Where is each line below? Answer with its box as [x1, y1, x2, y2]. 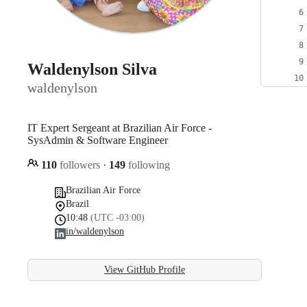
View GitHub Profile [104, 264, 185, 275]
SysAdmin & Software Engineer [27, 134, 168, 146]
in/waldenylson [66, 225, 124, 236]
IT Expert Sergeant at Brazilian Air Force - [27, 121, 212, 134]
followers [57, 158, 103, 171]
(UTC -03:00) [90, 212, 145, 223]
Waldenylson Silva [27, 60, 157, 79]
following [125, 158, 170, 171]
